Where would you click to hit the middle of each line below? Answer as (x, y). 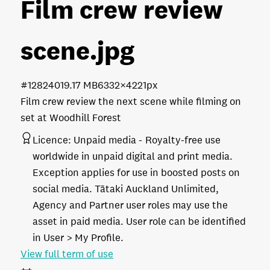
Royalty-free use (183, 140)
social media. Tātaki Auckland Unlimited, (126, 189)
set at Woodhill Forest (71, 118)
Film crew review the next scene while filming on (131, 101)
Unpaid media (105, 140)
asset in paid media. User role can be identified (139, 221)
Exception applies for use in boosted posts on (136, 172)
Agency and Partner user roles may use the (130, 205)
